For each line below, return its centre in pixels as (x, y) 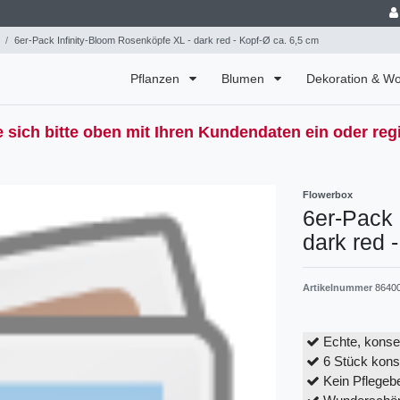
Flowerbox (328, 195)
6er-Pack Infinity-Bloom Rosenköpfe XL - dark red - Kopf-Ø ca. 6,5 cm (167, 40)
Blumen (245, 79)
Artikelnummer (339, 288)
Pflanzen (157, 79)
